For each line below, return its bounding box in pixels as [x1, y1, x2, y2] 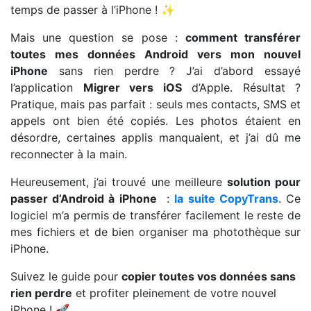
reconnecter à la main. [10, 146, 127, 161]
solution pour [226, 174, 301, 189]
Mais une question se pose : [10, 30, 185, 44]
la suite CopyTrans [174, 191, 278, 205]
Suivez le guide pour [10, 269, 121, 283]
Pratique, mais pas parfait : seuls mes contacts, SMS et [10, 96, 301, 111]
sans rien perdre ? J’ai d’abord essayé [48, 63, 301, 78]
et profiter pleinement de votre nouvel [72, 285, 276, 300]
